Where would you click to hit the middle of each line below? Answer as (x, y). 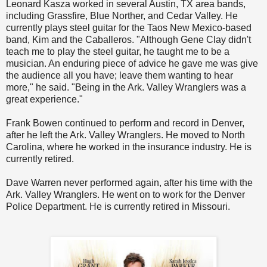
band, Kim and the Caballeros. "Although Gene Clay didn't (128, 40)
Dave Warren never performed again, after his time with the (129, 183)
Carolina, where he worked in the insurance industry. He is (129, 147)
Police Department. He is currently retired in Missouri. (118, 207)
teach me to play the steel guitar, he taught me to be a (118, 52)
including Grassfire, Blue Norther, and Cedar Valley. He (122, 16)
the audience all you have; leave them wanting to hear (119, 76)
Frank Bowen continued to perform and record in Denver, (125, 123)
